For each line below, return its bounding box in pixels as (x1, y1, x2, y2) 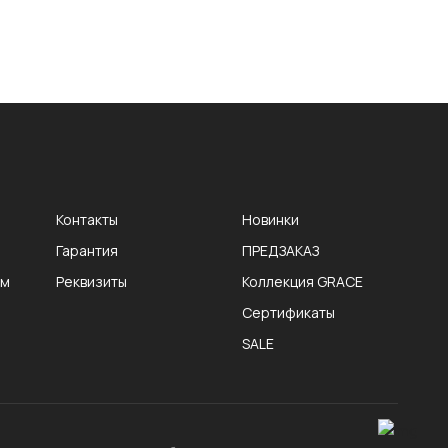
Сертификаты (242, 303, 336, 322)
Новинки (242, 210, 300, 229)
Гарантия (56, 241, 119, 260)
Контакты (56, 210, 119, 229)
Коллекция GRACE (242, 272, 364, 291)
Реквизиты (56, 272, 128, 291)
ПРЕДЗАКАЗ (242, 241, 320, 260)
